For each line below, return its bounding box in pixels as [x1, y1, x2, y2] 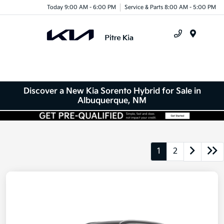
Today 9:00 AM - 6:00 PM [47, 3, 116, 10]
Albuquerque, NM [77, 95, 146, 105]
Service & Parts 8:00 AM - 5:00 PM [124, 3, 216, 10]
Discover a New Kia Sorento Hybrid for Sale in [23, 86, 201, 96]
